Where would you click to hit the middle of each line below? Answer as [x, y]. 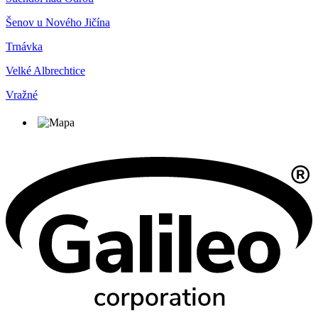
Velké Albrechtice [45, 70]
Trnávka [24, 46]
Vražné [22, 94]
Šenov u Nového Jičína [58, 22]
